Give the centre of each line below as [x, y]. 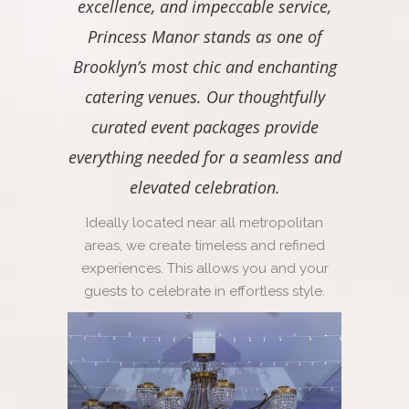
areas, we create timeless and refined [204, 246]
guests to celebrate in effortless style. [204, 291]
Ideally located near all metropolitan [204, 223]
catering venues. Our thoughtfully [204, 97]
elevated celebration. [204, 187]
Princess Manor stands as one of [204, 37]
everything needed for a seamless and [204, 157]
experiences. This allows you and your [204, 268]
